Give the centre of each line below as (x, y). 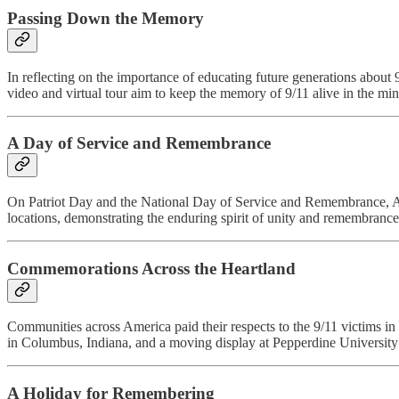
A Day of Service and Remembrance (139, 143)
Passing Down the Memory (106, 18)
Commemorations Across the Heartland (151, 268)
